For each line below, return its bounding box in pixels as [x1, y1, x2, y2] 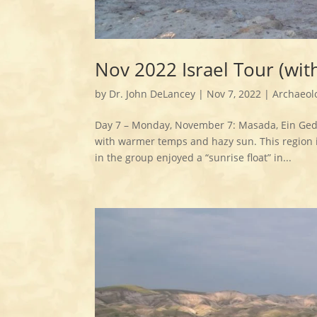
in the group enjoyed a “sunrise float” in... [95, 151, 292, 164]
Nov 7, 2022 [207, 87, 262, 100]
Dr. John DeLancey [109, 87, 196, 100]
